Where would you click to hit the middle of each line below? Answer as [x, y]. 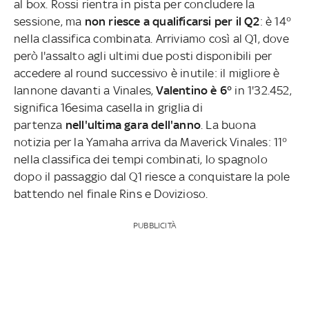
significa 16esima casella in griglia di [108, 107]
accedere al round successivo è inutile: [116, 73]
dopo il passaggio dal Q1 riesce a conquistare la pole [152, 176]
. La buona [229, 124]
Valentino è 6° [194, 90]
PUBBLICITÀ [154, 225]
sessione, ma [49, 21]
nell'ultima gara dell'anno [133, 124]
